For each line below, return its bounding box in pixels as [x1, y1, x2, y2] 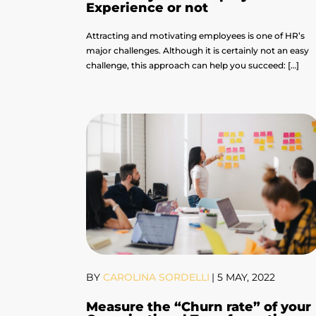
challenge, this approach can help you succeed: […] [86, 60, 299, 71]
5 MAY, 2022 [217, 271, 275, 284]
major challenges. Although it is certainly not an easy [86, 45, 309, 56]
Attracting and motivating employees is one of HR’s [86, 30, 305, 42]
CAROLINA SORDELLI [100, 271, 209, 284]
